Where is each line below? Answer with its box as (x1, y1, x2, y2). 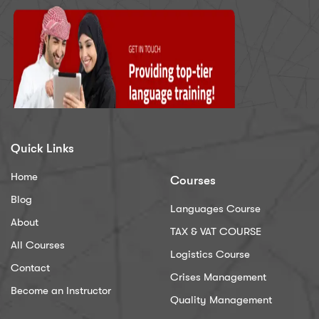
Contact (11, 261, 50, 274)
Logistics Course (170, 247, 250, 261)
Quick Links (11, 141, 74, 155)
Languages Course (170, 202, 261, 215)
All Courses (11, 238, 65, 251)
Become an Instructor (11, 283, 111, 297)
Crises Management (170, 270, 266, 283)
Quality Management (170, 293, 272, 306)
